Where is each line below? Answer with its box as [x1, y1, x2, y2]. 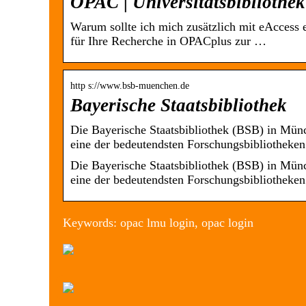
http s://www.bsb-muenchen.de [70, 81, 189, 92]
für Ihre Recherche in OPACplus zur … [70, 34, 266, 48]
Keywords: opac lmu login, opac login [63, 216, 253, 230]
